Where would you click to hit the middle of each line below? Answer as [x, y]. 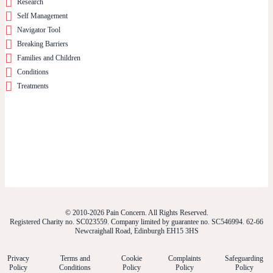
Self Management [42, 16]
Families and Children [49, 58]
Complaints [185, 258]
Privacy [19, 258]
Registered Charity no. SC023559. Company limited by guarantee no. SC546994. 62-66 [136, 222]
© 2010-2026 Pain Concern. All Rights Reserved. [136, 212]
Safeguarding [244, 258]
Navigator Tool [39, 30]
